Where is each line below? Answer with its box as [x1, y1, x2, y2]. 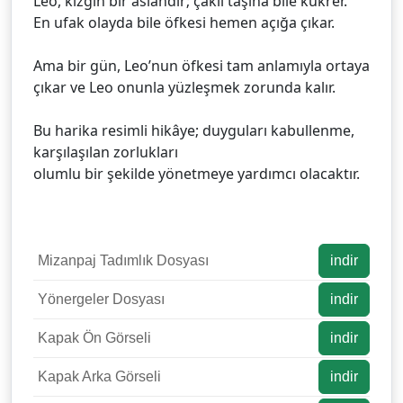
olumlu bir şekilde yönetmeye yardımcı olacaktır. [33, 164, 360, 184]
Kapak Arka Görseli [38, 369, 161, 385]
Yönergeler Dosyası [38, 291, 165, 308]
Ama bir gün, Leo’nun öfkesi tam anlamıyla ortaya [33, 56, 370, 76]
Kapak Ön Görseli [38, 330, 151, 346]
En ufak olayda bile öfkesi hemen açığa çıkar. [33, 13, 335, 33]
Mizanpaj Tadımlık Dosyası [38, 253, 209, 269]
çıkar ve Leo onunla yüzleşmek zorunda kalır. [33, 77, 336, 98]
